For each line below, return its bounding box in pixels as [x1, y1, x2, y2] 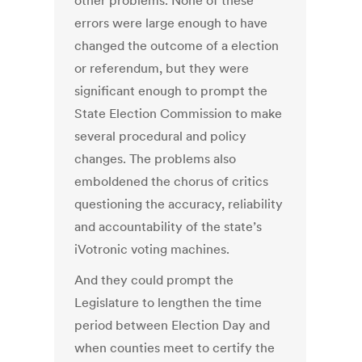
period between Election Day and [74, 317, 271, 334]
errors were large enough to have [74, 15, 268, 32]
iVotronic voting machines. [74, 241, 230, 258]
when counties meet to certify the [74, 339, 276, 356]
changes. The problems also [74, 150, 237, 167]
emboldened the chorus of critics [74, 173, 269, 190]
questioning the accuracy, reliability [74, 196, 284, 213]
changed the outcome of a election [74, 37, 280, 54]
